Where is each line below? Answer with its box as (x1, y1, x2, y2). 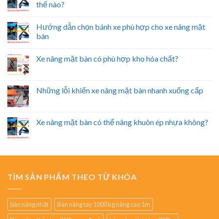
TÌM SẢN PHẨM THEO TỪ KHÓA (7, 172, 137, 182)
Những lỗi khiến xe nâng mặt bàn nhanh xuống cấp (36, 86, 203, 95)
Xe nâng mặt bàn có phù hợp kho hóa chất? (36, 54, 178, 64)
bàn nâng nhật (10, 200, 48, 208)
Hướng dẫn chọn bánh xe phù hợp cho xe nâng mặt (36, 22, 205, 32)
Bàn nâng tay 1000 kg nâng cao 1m (57, 200, 150, 208)
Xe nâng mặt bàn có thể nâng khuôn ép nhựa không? (36, 117, 208, 127)
